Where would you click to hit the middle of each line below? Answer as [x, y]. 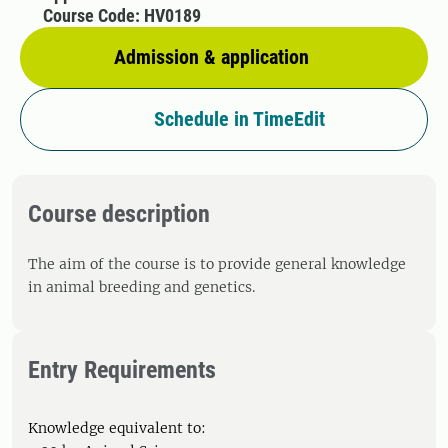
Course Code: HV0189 [121, 15]
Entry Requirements [122, 370]
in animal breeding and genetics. [141, 287]
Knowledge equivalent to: [117, 428]
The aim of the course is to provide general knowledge [217, 264]
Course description [119, 214]
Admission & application [211, 57]
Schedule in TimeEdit [239, 119]
